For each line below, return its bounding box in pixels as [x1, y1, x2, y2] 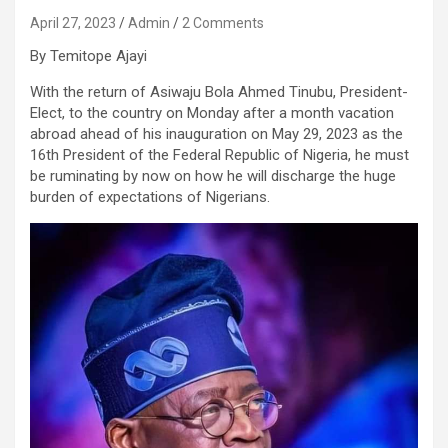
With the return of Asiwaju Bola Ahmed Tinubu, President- [30, 82, 408, 101]
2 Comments [182, 14, 264, 31]
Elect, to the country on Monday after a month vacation [30, 103, 394, 122]
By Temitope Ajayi [30, 46, 147, 65]
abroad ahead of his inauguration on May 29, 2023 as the [30, 124, 403, 143]
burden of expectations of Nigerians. [30, 187, 270, 206]
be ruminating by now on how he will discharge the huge [30, 166, 396, 185]
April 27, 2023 [30, 14, 116, 31]
